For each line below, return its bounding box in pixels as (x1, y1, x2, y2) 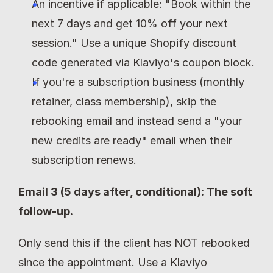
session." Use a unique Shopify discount (32, 36, 236, 49)
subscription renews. (32, 153, 136, 166)
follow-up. (18, 204, 73, 218)
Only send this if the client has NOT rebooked (18, 236, 250, 249)
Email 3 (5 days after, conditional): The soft (18, 185, 252, 198)
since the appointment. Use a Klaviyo (18, 255, 207, 269)
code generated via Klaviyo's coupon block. (32, 55, 255, 69)
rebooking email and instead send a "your (32, 114, 242, 127)
